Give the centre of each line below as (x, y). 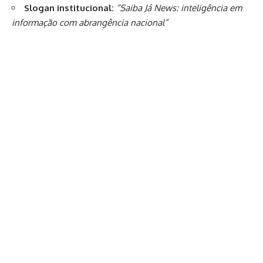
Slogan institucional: (69, 8)
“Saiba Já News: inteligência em (179, 8)
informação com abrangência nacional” (90, 23)
